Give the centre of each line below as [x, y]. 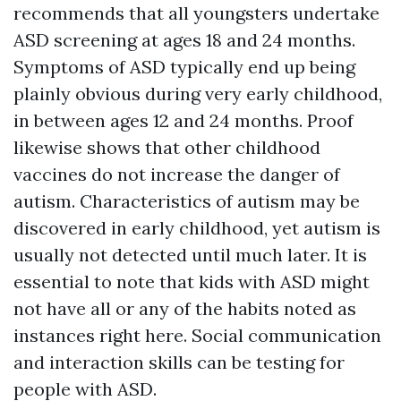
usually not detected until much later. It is [190, 254]
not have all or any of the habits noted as [185, 308]
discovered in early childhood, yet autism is [197, 227]
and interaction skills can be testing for [179, 362]
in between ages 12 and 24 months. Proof [183, 120]
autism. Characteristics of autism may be [187, 200]
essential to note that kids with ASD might [192, 281]
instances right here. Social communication [197, 335]
